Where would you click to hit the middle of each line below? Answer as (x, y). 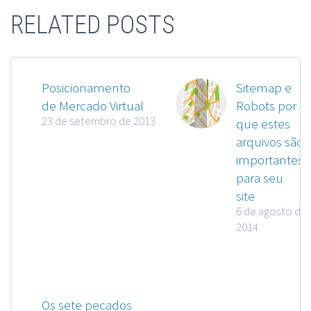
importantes (270, 160)
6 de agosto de (271, 211)
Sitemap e (264, 88)
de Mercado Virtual (93, 106)
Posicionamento (86, 88)
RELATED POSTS (93, 25)
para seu (260, 178)
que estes (263, 124)
